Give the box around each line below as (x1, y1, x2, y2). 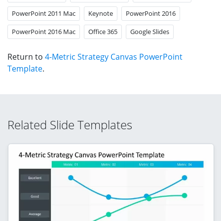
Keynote (88, 8, 113, 18)
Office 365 (88, 27, 117, 36)
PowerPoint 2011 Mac (12, 8, 75, 18)
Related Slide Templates (7, 116, 132, 133)
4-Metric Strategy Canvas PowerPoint (45, 51, 183, 62)
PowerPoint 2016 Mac (12, 27, 75, 36)
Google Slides (130, 27, 169, 36)
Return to (7, 51, 45, 62)
